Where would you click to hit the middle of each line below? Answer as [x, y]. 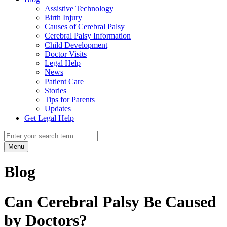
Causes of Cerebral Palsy [85, 27]
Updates [58, 109]
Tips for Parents [70, 100]
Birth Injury [63, 17]
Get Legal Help [49, 118]
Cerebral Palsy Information [88, 36]
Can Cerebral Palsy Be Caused [110, 201]
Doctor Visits [66, 54]
